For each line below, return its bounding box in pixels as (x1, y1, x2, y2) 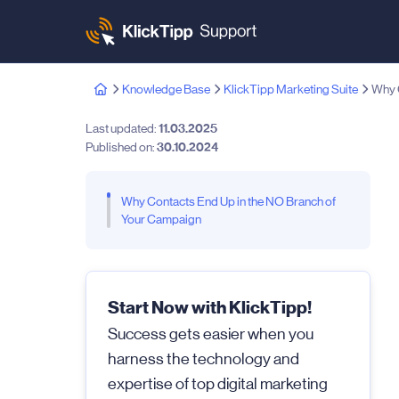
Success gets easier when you (108, 325, 313, 343)
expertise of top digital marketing (108, 375, 328, 393)
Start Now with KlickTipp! (108, 297, 312, 318)
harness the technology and (108, 350, 299, 368)
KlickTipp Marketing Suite (223, 82, 358, 96)
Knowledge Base (121, 82, 210, 96)
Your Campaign (121, 212, 201, 226)
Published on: (85, 140, 157, 154)
